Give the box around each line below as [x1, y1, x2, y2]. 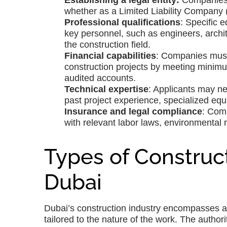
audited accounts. [64, 73, 136, 84]
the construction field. [64, 40, 150, 50]
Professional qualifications [64, 17, 180, 28]
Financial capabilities [64, 51, 156, 61]
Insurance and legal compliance [64, 106, 202, 117]
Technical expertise [64, 84, 148, 95]
